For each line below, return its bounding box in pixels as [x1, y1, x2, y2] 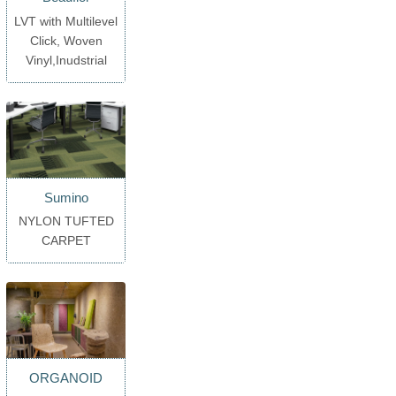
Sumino [43, 189, 88, 205]
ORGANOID [29, 369, 103, 385]
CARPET [41, 233, 91, 248]
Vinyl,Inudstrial [25, 53, 107, 68]
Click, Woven [29, 34, 103, 49]
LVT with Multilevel [14, 14, 118, 29]
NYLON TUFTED [18, 214, 114, 229]
